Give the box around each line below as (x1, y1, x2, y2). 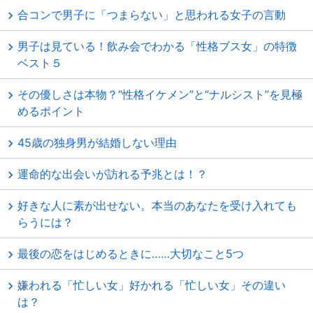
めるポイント (17, 104, 85, 118)
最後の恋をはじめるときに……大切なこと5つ (17, 247, 244, 261)
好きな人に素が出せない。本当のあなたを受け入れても (17, 198, 297, 212)
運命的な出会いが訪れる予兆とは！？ (17, 167, 208, 181)
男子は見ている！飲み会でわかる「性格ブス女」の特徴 (17, 39, 297, 53)
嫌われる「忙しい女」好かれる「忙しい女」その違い (17, 278, 286, 292)
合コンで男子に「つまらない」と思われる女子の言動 (17, 8, 286, 22)
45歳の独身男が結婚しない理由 (17, 136, 177, 150)
